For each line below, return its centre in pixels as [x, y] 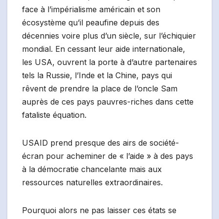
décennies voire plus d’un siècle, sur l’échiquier [109, 36]
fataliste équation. [54, 115]
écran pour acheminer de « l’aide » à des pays [108, 156]
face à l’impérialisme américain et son [91, 10]
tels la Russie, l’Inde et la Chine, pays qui [97, 76]
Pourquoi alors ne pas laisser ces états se [99, 210]
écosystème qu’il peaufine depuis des [91, 23]
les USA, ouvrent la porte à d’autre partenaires [109, 62]
